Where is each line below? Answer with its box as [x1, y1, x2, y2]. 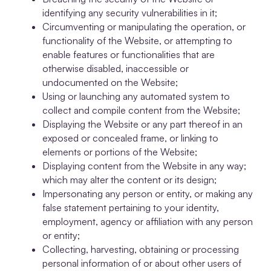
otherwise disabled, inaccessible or [42, 62, 189, 75]
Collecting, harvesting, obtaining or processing [42, 243, 239, 256]
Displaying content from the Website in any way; [42, 160, 246, 172]
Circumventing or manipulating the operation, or [42, 21, 246, 33]
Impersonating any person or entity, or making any [42, 188, 253, 200]
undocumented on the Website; [42, 76, 178, 89]
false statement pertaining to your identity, [42, 201, 219, 214]
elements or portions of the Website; [42, 146, 197, 158]
